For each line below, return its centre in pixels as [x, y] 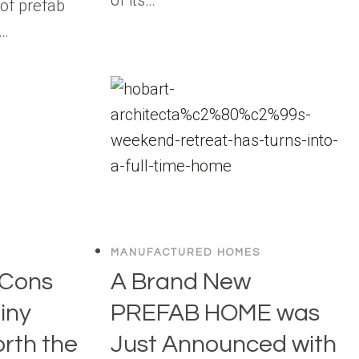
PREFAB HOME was [216, 313]
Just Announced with [224, 344]
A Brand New [181, 281]
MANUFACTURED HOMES [186, 253]
